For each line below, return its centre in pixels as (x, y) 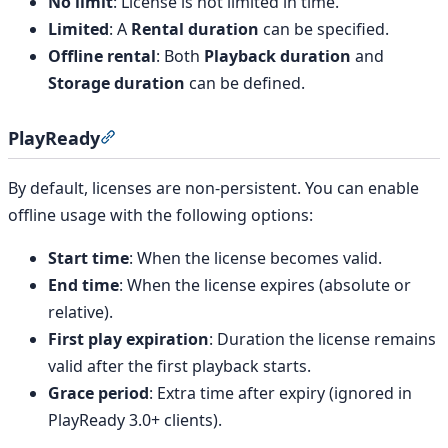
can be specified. (324, 28)
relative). (80, 311)
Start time (88, 257)
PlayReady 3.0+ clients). (135, 419)
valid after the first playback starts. (179, 365)
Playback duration (277, 55)
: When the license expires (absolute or (265, 284)
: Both (180, 55)
